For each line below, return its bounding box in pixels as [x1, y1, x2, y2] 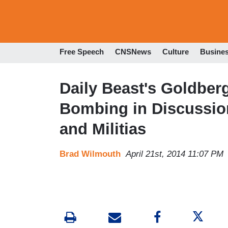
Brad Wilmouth [60, 149, 121, 159]
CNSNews [115, 47, 151, 56]
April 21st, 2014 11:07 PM [126, 149, 223, 159]
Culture [162, 47, 189, 56]
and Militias [60, 120, 146, 138]
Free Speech [60, 47, 104, 56]
